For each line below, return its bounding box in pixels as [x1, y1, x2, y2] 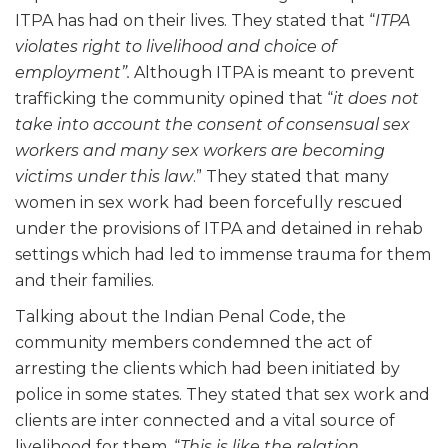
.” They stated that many [193, 166, 389, 186]
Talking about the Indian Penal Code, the [15, 306, 346, 326]
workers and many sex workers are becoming [15, 140, 385, 160]
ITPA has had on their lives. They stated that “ [15, 10, 375, 30]
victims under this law [15, 166, 193, 186]
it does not [333, 88, 419, 108]
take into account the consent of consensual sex [15, 114, 410, 134]
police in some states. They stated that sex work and [15, 384, 430, 404]
